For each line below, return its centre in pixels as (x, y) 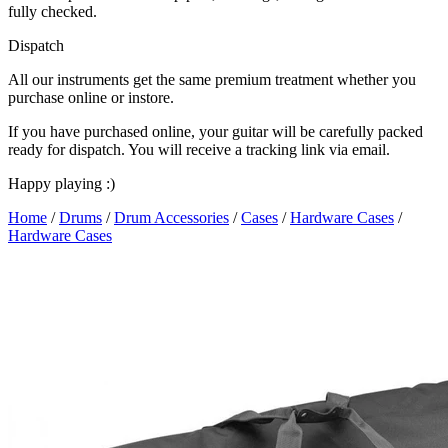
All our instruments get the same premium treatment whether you (212, 79)
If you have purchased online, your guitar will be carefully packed (215, 131)
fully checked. (52, 11)
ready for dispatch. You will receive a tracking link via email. (199, 149)
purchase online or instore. (91, 97)
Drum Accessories (171, 217)
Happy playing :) (61, 183)
